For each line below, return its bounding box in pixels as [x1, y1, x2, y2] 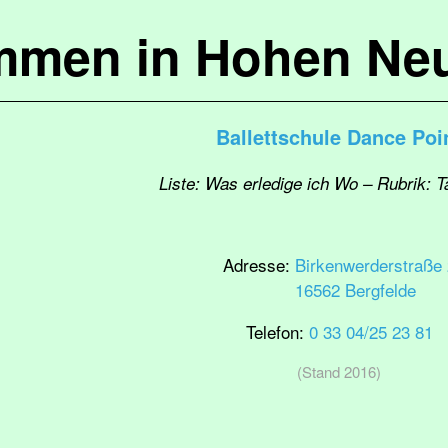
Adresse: [222, 252, 295, 277]
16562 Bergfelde [294, 277, 416, 302]
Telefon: [245, 319, 309, 344]
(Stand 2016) [297, 361, 381, 382]
